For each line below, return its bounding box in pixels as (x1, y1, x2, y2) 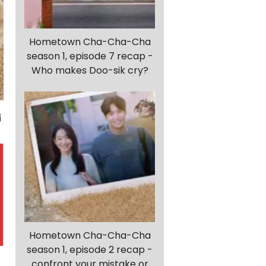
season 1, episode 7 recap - (26, 49, 153, 64)
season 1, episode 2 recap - (27, 243, 153, 257)
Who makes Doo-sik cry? (31, 64, 148, 78)
